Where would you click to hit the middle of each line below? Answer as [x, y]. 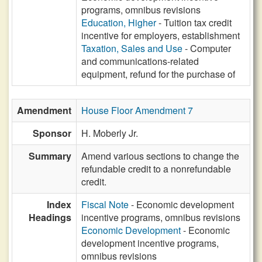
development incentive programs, [150, 243]
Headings [50, 217]
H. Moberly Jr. [110, 133]
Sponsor [52, 133]
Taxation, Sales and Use [132, 48]
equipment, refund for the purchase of [158, 74]
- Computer [207, 48]
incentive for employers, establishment [161, 35]
